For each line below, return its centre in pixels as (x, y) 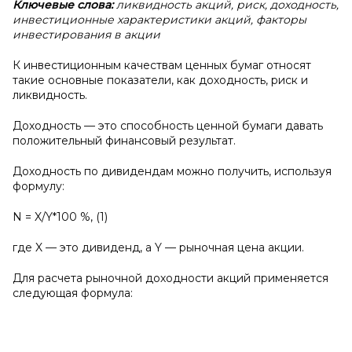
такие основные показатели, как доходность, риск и (160, 80)
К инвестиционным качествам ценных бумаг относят (162, 65)
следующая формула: (73, 293)
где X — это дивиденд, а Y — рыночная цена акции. (158, 247)
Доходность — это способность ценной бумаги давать (168, 126)
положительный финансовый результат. (124, 141)
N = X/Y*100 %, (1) (60, 217)
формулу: (38, 186)
